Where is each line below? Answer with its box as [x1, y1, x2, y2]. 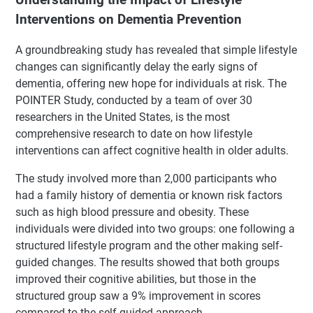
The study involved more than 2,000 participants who [15, 172, 277, 186]
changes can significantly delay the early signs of [15, 60, 258, 74]
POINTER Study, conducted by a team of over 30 [15, 94, 252, 108]
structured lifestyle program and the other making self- [15, 239, 282, 253]
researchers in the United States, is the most [15, 110, 230, 124]
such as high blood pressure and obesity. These [15, 205, 249, 219]
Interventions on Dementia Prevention [15, 11, 242, 27]
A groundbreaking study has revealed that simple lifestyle [15, 43, 297, 57]
